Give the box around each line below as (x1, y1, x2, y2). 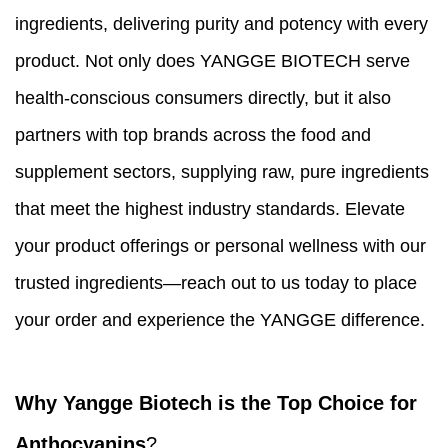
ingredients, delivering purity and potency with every (15, 14, 428, 35)
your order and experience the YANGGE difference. (15, 310, 425, 331)
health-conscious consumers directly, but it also (15, 88, 391, 109)
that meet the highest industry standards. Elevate (15, 199, 405, 220)
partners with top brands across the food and (15, 125, 371, 146)
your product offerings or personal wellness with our (15, 236, 426, 257)
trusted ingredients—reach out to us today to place (15, 273, 417, 294)
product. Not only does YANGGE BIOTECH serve (15, 51, 410, 72)
